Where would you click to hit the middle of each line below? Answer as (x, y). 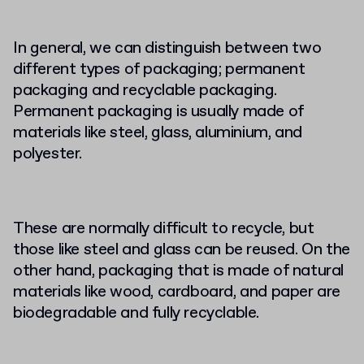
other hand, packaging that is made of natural (179, 271)
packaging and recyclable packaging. (145, 90)
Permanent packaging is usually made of (158, 111)
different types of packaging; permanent (159, 69)
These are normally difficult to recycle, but (164, 228)
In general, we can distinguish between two (167, 48)
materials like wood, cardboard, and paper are (177, 292)
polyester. (48, 154)
